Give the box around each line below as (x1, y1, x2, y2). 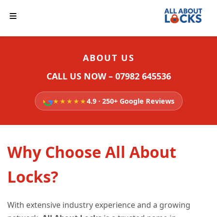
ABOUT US (82, 52, 135, 64)
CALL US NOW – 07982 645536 (46, 70, 171, 82)
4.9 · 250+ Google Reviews (86, 96, 174, 106)
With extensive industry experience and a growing (7, 200, 190, 211)
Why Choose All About (7, 141, 176, 163)
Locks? (7, 166, 58, 187)
